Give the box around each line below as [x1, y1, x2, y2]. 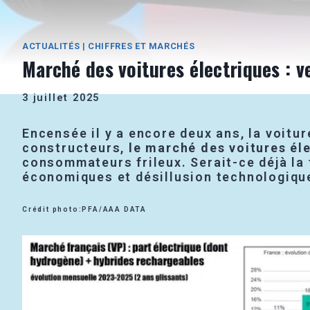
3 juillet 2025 [22, 92, 100, 104]
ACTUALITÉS [22, 40, 80, 51]
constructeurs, [22, 140, 129, 156]
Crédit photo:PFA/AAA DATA [22, 206, 147, 214]
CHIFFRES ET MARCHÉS [88, 40, 195, 51]
